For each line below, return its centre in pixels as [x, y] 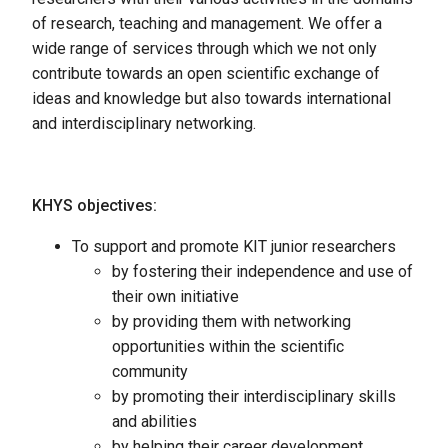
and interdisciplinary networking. [144, 124]
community [150, 372]
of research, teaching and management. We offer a [207, 24]
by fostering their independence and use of [262, 272]
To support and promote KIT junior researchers [234, 247]
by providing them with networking [231, 322]
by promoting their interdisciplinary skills [254, 397]
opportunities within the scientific [228, 347]
